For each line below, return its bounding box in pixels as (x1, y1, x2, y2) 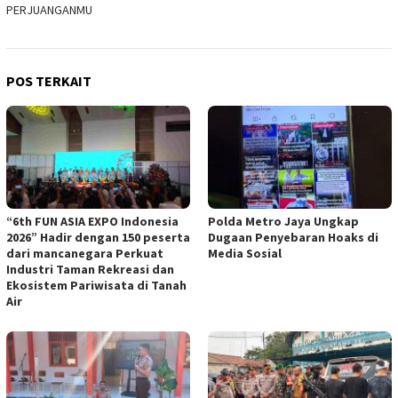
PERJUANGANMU (6, 2, 92, 19)
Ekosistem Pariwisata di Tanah (6, 277, 187, 294)
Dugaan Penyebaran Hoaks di (208, 229, 378, 246)
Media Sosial (208, 245, 282, 262)
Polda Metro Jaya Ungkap (208, 213, 359, 230)
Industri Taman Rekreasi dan (6, 261, 174, 278)
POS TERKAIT (6, 72, 92, 91)
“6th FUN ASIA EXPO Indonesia (6, 213, 179, 230)
